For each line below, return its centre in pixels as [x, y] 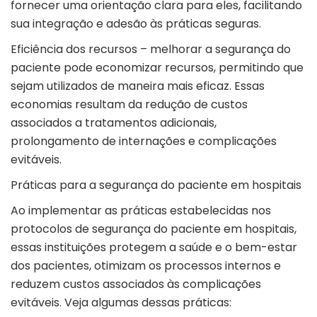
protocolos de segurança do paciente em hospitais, [154, 229]
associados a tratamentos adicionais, [114, 123]
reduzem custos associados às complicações [136, 284]
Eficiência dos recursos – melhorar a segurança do [151, 50]
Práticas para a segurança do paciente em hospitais [157, 185]
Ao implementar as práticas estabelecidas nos [141, 211]
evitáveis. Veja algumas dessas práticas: [122, 303]
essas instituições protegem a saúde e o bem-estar [154, 248]
